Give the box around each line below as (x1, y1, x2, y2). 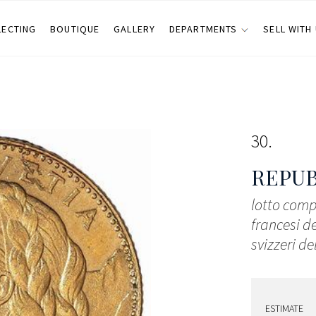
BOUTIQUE (50, 23, 100, 35)
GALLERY (114, 23, 155, 35)
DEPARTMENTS (169, 23, 238, 35)
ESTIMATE (265, 302, 303, 315)
